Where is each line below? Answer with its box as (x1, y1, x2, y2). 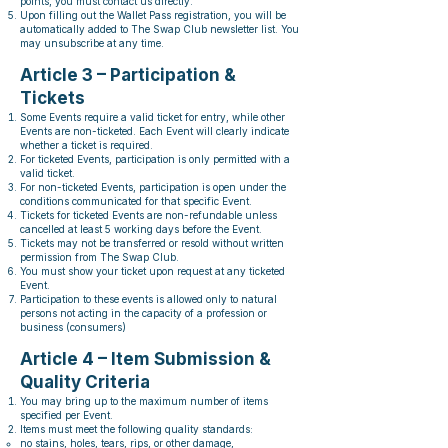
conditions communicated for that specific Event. (20, 195, 252, 207)
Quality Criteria (20, 372, 150, 392)
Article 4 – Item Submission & (20, 349, 271, 369)
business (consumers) (20, 321, 126, 333)
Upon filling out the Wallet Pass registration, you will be (20, 9, 286, 21)
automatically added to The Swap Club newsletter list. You (20, 23, 299, 35)
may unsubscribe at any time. (20, 37, 164, 49)
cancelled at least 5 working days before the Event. (20, 223, 262, 235)
